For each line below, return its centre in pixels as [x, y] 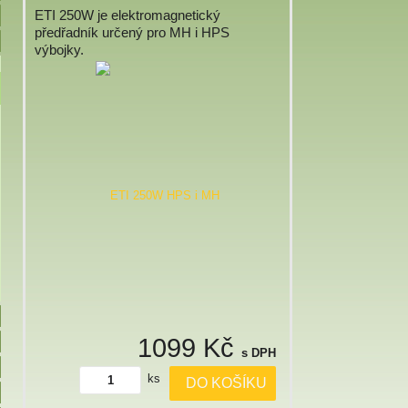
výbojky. [59, 50]
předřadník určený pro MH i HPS [132, 32]
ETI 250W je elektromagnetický [127, 15]
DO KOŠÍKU [223, 382]
